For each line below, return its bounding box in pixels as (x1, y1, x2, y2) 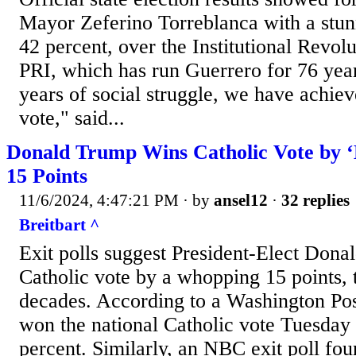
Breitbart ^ (19, 215, 99, 235)
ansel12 (214, 190, 268, 210)
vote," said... (19, 106, 125, 130)
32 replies (281, 190, 350, 210)
